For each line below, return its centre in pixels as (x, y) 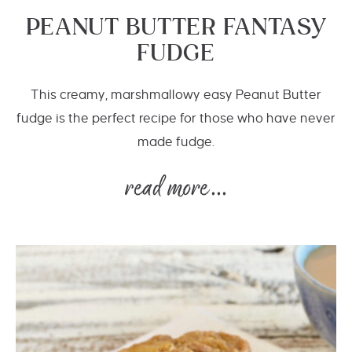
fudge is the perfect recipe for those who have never (176, 119)
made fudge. (176, 142)
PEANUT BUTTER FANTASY (176, 28)
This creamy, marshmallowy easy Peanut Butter (176, 95)
